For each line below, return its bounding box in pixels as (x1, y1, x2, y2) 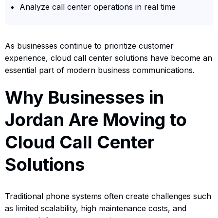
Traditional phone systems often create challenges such (5, 191, 211, 201)
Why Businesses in (5, 86, 164, 108)
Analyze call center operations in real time (19, 1, 176, 12)
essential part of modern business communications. (5, 65, 195, 75)
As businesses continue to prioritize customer (5, 40, 174, 51)
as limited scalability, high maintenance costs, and (5, 203, 186, 213)
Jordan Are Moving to (5, 109, 187, 130)
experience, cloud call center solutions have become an (5, 53, 212, 63)
